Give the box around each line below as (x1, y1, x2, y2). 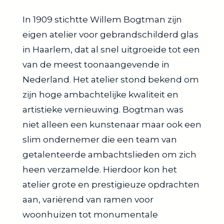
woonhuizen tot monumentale (22, 209, 158, 219)
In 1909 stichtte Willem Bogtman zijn (22, 14, 182, 24)
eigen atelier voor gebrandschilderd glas (22, 29, 198, 39)
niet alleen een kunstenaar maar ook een (22, 119, 201, 129)
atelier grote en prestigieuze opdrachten (22, 179, 199, 189)
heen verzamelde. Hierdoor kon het (22, 164, 177, 174)
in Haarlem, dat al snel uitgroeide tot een (22, 44, 200, 54)
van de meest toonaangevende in (22, 59, 169, 69)
